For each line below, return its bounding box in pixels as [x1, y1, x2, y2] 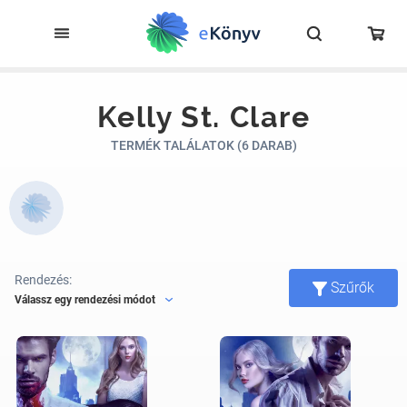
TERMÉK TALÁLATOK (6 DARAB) [110, 138, 297, 153]
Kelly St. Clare [96, 100, 311, 134]
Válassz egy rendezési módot [15, 293, 155, 306]
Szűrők [331, 279, 374, 296]
